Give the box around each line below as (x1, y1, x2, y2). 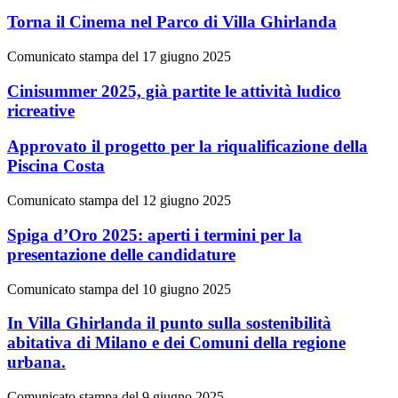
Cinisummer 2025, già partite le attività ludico (7, 81, 341, 100)
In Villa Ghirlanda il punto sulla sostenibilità (7, 314, 331, 333)
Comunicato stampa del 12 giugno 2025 (7, 193, 231, 209)
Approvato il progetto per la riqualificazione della (7, 137, 368, 156)
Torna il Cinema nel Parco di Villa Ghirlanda (7, 12, 337, 32)
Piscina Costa (7, 156, 105, 176)
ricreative (7, 100, 75, 120)
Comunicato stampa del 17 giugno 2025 (7, 48, 231, 64)
